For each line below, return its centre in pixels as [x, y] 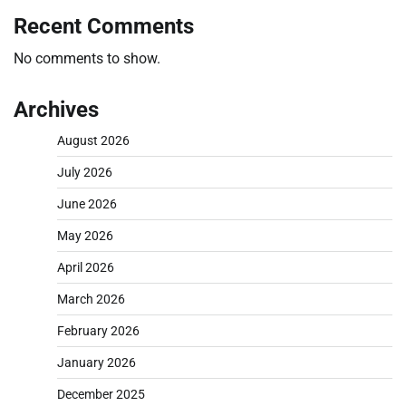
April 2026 [86, 268]
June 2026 [87, 204]
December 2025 [101, 395]
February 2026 [98, 331]
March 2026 [91, 300]
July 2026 [85, 173]
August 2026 [93, 141]
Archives [56, 110]
